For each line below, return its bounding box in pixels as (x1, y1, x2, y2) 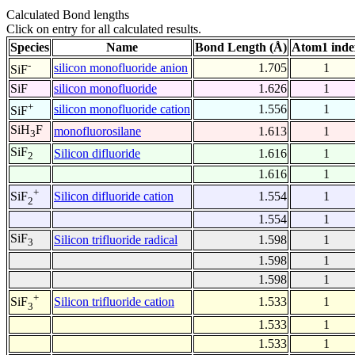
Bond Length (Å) (195, 40, 287, 55)
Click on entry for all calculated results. (6, 22, 201, 36)
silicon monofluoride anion (54, 61, 188, 75)
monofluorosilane (54, 124, 141, 139)
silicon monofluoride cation (54, 102, 190, 116)
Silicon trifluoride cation (54, 295, 174, 309)
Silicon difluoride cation (54, 189, 174, 204)
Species (10, 40, 49, 55)
